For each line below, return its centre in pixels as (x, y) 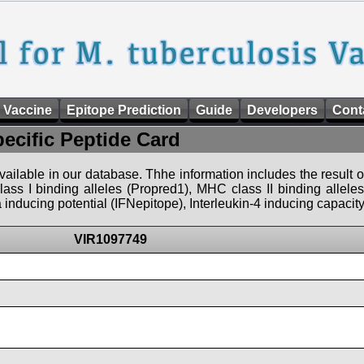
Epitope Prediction (124, 110)
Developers (282, 110)
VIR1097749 (110, 239)
